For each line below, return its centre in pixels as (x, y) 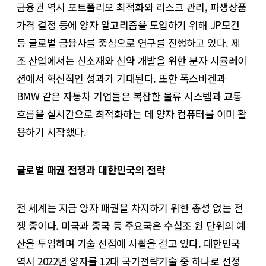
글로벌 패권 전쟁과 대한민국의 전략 (91, 169)
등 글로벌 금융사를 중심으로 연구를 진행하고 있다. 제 (129, 42)
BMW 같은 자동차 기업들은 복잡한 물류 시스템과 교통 (129, 96)
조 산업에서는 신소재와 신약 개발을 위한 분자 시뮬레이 (132, 60)
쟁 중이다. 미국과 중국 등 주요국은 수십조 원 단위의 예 (131, 225)
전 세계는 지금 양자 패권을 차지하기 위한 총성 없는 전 (130, 207)
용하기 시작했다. (52, 131)
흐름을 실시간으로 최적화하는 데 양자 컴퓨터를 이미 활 (132, 113)
